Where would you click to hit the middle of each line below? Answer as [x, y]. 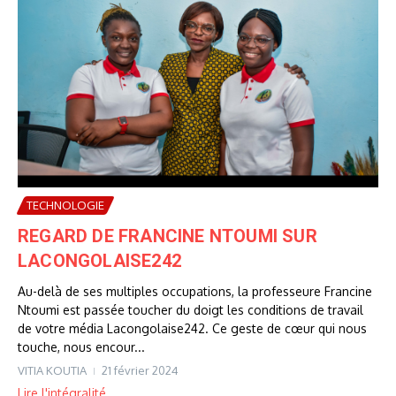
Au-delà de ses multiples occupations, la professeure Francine [195, 291]
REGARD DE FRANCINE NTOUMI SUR [168, 236]
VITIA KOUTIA [52, 370]
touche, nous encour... [81, 346]
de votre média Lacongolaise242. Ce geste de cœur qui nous [192, 328]
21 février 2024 [140, 370]
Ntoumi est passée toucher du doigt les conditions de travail [190, 309]
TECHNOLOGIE [65, 205]
